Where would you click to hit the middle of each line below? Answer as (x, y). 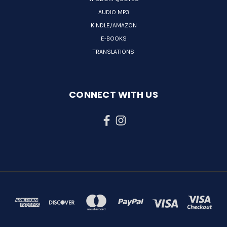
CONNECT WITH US (113, 95)
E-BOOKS (113, 39)
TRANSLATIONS (113, 52)
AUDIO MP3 (113, 12)
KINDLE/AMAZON (113, 26)
